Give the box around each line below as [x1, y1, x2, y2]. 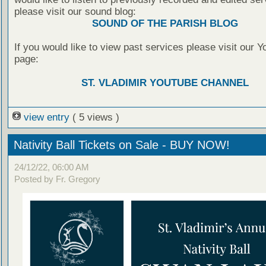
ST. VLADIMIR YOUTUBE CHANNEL [81, 77, 249, 88]
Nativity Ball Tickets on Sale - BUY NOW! [13, 138, 230, 151]
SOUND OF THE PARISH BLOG [91, 17, 238, 29]
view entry [20, 111, 72, 123]
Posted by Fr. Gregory [14, 174, 100, 185]
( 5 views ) [72, 111, 119, 123]
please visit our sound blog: [14, 5, 136, 17]
